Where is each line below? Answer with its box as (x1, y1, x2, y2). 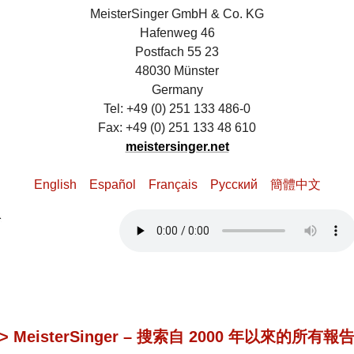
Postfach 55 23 (135, 45, 219, 59)
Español (88, 178, 136, 192)
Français (148, 178, 198, 192)
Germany (151, 83, 203, 97)
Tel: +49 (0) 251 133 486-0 (104, 102, 250, 116)
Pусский (209, 178, 258, 192)
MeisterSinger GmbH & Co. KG (90, 7, 264, 21)
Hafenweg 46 (139, 26, 215, 40)
